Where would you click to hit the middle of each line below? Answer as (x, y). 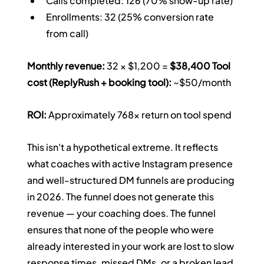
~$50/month (202, 82)
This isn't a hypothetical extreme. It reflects (124, 147)
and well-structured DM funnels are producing (132, 180)
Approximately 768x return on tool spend (139, 115)
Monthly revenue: (66, 66)
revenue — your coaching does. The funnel (123, 213)
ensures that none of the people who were (122, 230)
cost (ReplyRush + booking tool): (100, 82)
